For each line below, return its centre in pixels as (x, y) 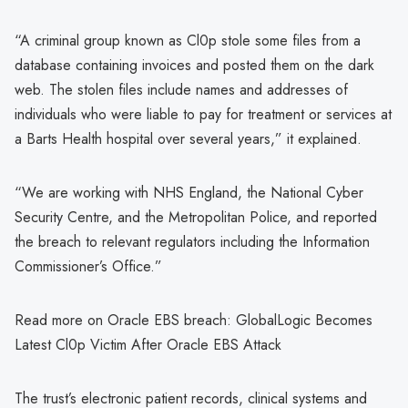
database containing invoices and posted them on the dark (194, 65)
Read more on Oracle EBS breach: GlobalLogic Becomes (194, 320)
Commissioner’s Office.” (88, 266)
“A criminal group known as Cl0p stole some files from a (188, 40)
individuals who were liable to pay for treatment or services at (203, 114)
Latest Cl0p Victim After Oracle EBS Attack (148, 344)
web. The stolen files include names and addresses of (181, 89)
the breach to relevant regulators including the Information (192, 241)
